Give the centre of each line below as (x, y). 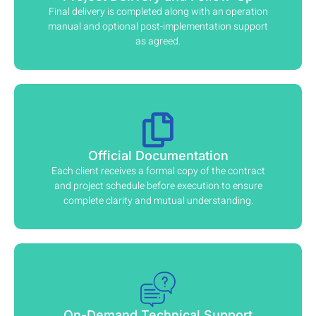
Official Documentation (158, 156)
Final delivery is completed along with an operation (158, 12)
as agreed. (158, 42)
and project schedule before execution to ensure (158, 186)
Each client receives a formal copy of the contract (158, 171)
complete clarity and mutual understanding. (158, 201)
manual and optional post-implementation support (158, 27)
